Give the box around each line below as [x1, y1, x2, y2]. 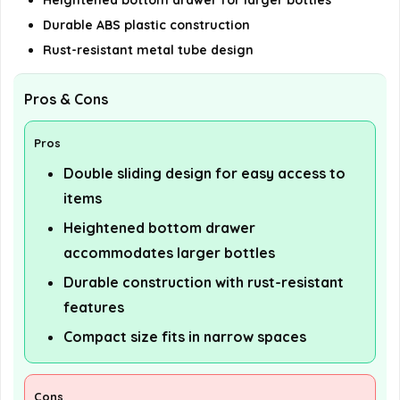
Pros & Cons [24, 90, 108, 109]
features [63, 298, 124, 317]
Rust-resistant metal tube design [43, 42, 254, 59]
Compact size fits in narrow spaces [63, 328, 306, 346]
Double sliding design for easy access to [63, 164, 346, 183]
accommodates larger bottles [63, 244, 275, 262]
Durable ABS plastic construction [43, 17, 250, 34]
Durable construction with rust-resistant [63, 273, 344, 292]
